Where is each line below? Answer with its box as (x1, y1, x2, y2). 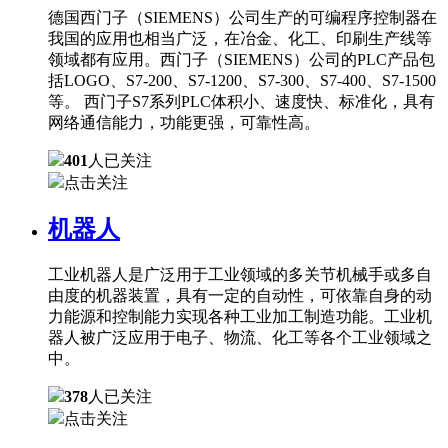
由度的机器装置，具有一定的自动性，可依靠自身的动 (48, 287, 432, 305)
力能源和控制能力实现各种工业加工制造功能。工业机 (48, 308, 432, 326)
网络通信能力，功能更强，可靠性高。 (48, 113, 320, 131)
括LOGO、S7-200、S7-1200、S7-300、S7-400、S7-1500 (48, 71, 436, 89)
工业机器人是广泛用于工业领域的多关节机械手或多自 (48, 266, 432, 284)
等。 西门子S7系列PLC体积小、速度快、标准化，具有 (48, 92, 435, 110)
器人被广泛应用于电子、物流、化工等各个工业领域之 (48, 329, 432, 347)
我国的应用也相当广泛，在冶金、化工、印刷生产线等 (48, 29, 432, 47)
